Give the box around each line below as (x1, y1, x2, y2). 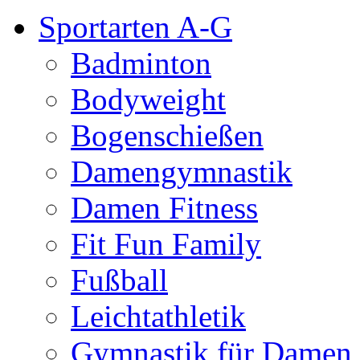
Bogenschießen (71, 118, 264, 153)
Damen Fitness (71, 190, 258, 226)
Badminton (71, 46, 211, 81)
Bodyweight (71, 82, 226, 117)
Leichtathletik (71, 299, 246, 334)
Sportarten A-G (39, 10, 232, 45)
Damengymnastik (71, 154, 292, 190)
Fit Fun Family (71, 227, 261, 262)
